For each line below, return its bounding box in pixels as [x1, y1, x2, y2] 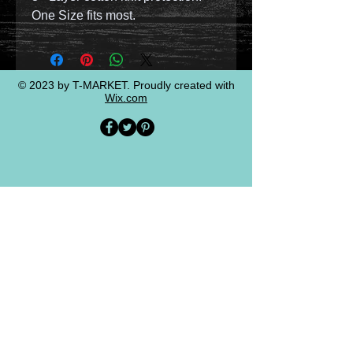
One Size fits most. [32, 8, 136, 22]
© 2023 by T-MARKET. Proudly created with [17, 78, 235, 91]
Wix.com [105, 91, 147, 104]
